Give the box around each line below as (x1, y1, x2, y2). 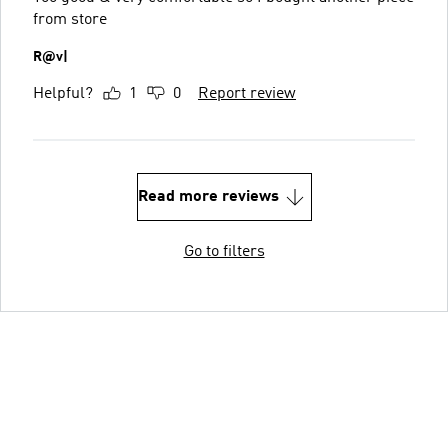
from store (33, 11, 107, 28)
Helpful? (33, 85, 93, 102)
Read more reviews (137, 188, 279, 205)
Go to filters (183, 243, 265, 260)
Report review (198, 85, 296, 102)
